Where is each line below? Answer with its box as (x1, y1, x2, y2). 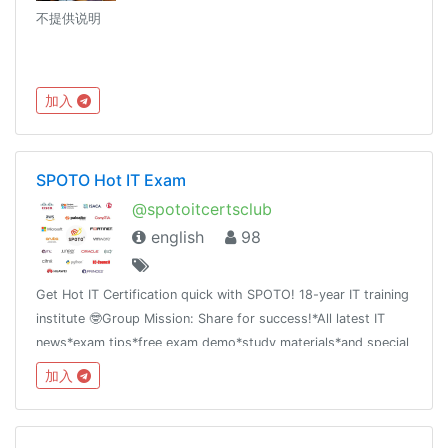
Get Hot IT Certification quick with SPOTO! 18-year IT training (36, 286, 409, 302)
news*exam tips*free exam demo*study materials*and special (36, 334, 409, 350)
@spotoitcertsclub (132, 198, 272, 219)
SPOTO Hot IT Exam (36, 169, 186, 190)
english (146, 226, 204, 247)
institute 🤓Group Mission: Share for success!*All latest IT (36, 310, 385, 326)
